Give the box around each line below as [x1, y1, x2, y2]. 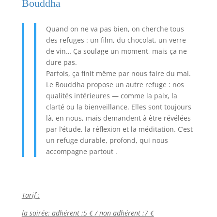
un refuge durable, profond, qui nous [46, 135, 168, 145]
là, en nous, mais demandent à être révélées [46, 113, 191, 123]
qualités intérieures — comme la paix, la [46, 91, 177, 100]
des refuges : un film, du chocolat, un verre [46, 35, 186, 45]
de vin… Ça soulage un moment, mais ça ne [46, 46, 187, 56]
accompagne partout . [46, 146, 117, 156]
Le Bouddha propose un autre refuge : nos [46, 79, 184, 89]
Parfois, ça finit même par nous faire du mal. [46, 68, 191, 78]
